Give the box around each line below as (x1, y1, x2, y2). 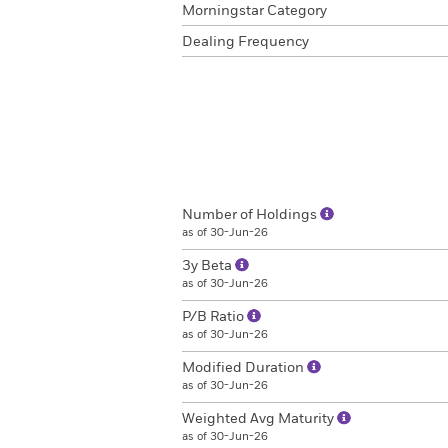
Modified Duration (182, 361, 307, 375)
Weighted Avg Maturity (182, 412, 337, 426)
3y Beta (182, 259, 235, 273)
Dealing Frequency (182, 35, 309, 49)
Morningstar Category (182, 4, 327, 18)
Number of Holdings (182, 208, 320, 222)
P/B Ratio (182, 310, 247, 324)
